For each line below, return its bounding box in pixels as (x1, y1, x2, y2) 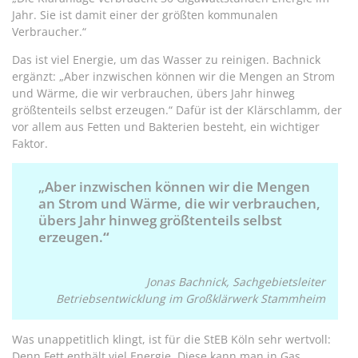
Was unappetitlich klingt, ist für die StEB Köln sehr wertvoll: (12, 331, 331, 347)
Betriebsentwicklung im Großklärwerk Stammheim (56, 290, 325, 306)
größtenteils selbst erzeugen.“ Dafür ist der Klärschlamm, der (12, 102, 342, 118)
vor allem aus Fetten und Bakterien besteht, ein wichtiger (12, 119, 320, 135)
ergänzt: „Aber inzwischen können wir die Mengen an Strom (12, 69, 335, 85)
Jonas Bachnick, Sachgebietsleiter (146, 273, 325, 289)
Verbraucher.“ (12, 24, 86, 40)
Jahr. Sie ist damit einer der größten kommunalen (12, 7, 278, 23)
